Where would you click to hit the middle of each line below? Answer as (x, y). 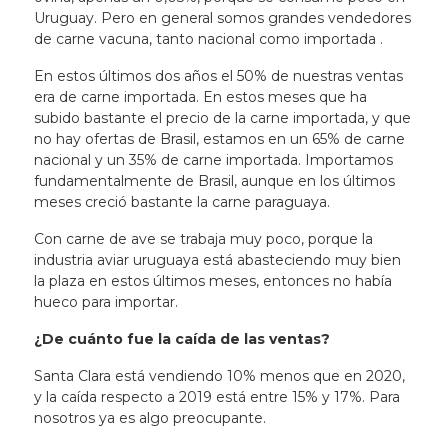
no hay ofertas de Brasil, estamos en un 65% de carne (219, 139)
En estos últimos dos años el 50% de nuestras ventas (218, 76)
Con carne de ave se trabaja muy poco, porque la (203, 239)
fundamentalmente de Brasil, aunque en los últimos (214, 181)
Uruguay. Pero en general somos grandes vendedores (222, 18)
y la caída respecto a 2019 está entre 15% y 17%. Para (216, 397)
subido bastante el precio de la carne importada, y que (222, 118)
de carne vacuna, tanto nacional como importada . (208, 39)
